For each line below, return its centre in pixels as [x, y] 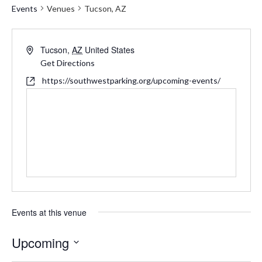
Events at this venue [49, 212]
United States [110, 49]
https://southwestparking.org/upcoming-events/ [131, 80]
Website [40, 80]
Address [41, 49]
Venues [61, 8]
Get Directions [68, 63]
